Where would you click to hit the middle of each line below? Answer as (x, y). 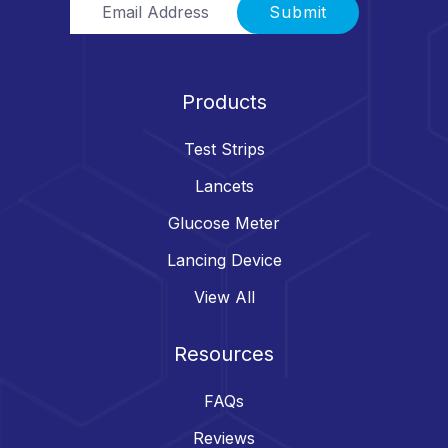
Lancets (224, 186)
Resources (224, 354)
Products (224, 102)
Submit (298, 13)
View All (224, 297)
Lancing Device (224, 260)
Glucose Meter (224, 223)
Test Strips (224, 149)
